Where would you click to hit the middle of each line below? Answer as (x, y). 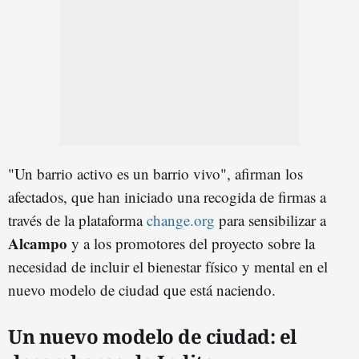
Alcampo (38, 243)
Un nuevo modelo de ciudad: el (152, 336)
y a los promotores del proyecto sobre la (191, 243)
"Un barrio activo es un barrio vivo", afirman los (155, 173)
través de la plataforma (77, 220)
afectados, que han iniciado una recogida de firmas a (167, 196)
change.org (183, 220)
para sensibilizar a (272, 220)
